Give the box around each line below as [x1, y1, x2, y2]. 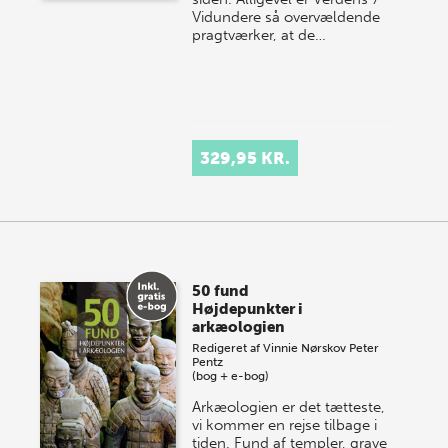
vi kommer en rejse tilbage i [192, 416, 378, 434]
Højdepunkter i [192, 300, 304, 318]
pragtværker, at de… [192, 26, 327, 44]
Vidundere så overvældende [192, 8, 381, 26]
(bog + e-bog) [192, 369, 270, 383]
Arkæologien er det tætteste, [192, 398, 386, 416]
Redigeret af [192, 341, 264, 355]
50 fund [192, 282, 250, 300]
